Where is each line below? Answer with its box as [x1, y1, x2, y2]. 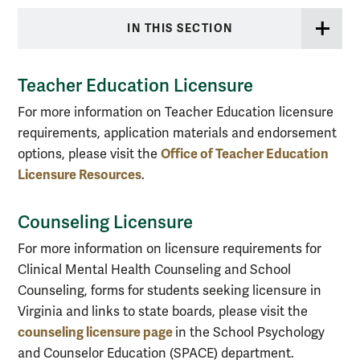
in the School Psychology [175, 325, 325, 342]
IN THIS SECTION [127, 22, 233, 36]
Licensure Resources [18, 166, 141, 184]
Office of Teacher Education [161, 145, 329, 163]
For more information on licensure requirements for [18, 241, 321, 258]
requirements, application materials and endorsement [18, 125, 337, 142]
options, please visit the [18, 146, 161, 163]
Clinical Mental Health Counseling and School [18, 262, 291, 279]
